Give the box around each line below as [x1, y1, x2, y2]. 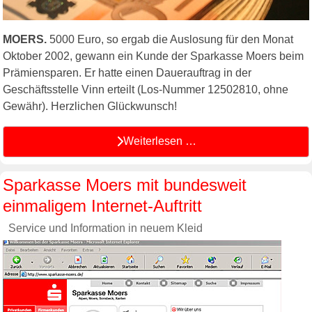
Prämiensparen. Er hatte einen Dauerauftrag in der [3, 66, 251, 79]
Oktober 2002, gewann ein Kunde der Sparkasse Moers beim [3, 49, 304, 62]
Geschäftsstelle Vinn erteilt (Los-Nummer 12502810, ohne [3, 83, 288, 95]
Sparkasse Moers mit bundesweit [3, 175, 247, 194]
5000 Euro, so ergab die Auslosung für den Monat [47, 33, 293, 45]
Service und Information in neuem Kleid [8, 221, 203, 234]
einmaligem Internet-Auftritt [3, 196, 202, 215]
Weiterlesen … [123, 135, 196, 148]
